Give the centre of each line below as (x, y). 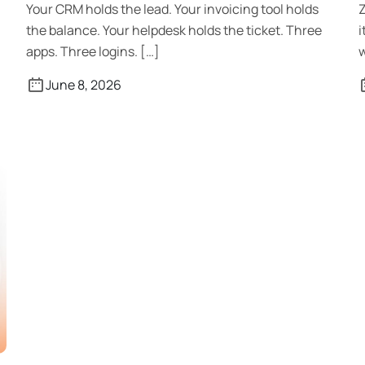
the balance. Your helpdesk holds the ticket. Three (174, 30)
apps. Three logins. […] (93, 51)
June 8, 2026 (84, 85)
